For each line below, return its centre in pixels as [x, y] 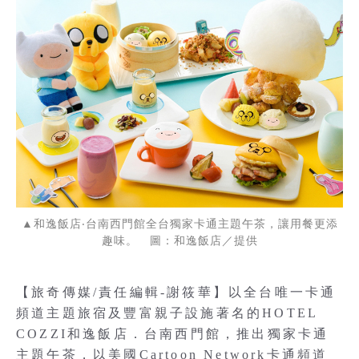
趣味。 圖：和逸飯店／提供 [179, 241]
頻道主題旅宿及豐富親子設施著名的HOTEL [167, 313]
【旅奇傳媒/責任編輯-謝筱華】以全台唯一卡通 [176, 292]
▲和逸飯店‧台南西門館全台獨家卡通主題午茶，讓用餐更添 [179, 224]
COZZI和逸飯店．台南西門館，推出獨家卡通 [173, 334]
